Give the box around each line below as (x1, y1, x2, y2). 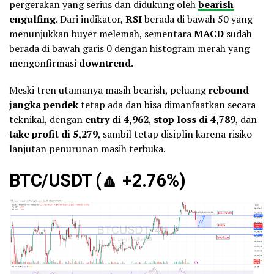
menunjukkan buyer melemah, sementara (9, 27, 194, 41)
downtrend (79, 56, 131, 70)
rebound (209, 83, 249, 97)
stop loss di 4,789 (154, 113, 235, 127)
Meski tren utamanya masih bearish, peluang (9, 83, 209, 97)
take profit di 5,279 (9, 127, 98, 141)
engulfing (9, 12, 56, 26)
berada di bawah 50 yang (142, 12, 253, 26)
